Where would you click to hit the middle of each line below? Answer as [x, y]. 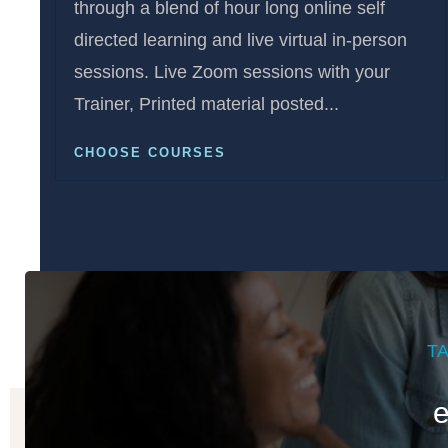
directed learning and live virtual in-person [240, 40]
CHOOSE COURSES [150, 153]
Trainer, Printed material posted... [206, 104]
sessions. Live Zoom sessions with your [232, 72]
